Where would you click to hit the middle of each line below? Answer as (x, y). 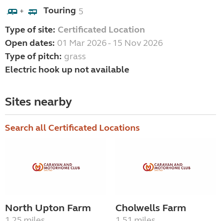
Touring (60, 11)
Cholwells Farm (151, 208)
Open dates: (30, 43)
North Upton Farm (48, 208)
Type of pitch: (33, 56)
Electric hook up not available (67, 70)
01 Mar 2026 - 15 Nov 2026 (110, 43)
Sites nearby (38, 102)
